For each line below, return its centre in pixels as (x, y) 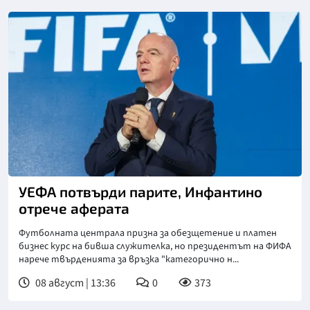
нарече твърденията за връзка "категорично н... (129, 260)
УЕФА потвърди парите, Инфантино (140, 192)
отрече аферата (74, 208)
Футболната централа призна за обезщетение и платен (148, 234)
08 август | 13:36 (74, 283)
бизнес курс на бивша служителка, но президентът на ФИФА (155, 247)
